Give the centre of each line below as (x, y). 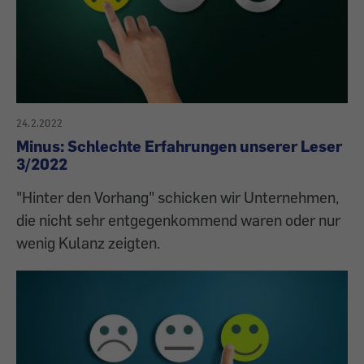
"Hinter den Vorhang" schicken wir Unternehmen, (178, 197)
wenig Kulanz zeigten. (88, 243)
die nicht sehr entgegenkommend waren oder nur (178, 220)
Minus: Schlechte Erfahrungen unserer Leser (179, 146)
